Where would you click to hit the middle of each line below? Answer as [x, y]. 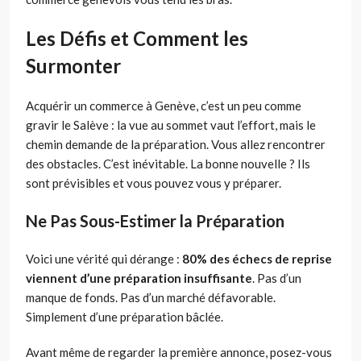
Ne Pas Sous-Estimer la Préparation [155, 221]
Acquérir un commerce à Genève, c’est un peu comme [164, 106]
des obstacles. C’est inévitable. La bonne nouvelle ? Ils [168, 164]
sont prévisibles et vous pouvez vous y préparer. [154, 183]
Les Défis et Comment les [137, 39]
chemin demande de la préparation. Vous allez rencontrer [176, 145]
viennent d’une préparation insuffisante [139, 278]
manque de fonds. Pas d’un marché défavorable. [151, 298]
